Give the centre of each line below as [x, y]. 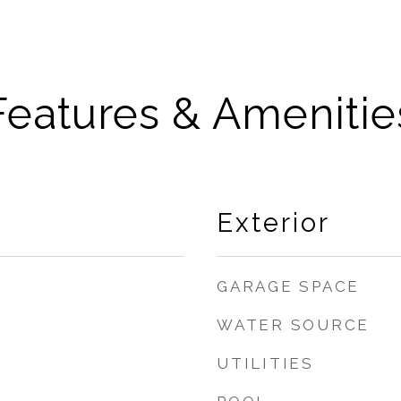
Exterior [273, 223]
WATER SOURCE [293, 325]
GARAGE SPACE [288, 286]
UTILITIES [265, 363]
